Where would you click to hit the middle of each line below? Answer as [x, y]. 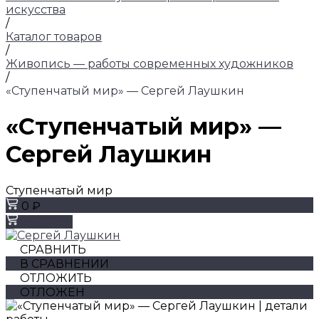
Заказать [47, 221]
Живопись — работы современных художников [150, 64]
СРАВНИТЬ [53, 249]
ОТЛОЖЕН [52, 292]
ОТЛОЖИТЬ [56, 278]
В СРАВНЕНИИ [64, 263]
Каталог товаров [54, 37]
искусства [36, 10]
